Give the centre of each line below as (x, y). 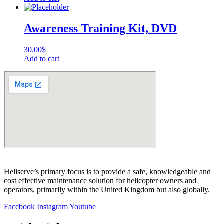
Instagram (52, 206)
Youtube (83, 206)
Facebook (19, 206)
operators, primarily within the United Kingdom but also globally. (107, 189)
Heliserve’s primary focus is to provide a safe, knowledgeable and (107, 171)
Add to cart (42, 58)
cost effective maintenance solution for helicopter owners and (100, 180)
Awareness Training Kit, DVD (100, 28)
